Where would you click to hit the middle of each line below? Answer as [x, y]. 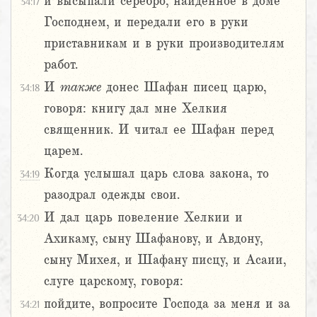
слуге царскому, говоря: [114, 281]
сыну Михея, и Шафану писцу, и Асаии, [165, 260]
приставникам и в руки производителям [164, 44]
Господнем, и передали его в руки [146, 22]
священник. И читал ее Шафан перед [159, 130]
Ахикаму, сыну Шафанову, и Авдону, [153, 239]
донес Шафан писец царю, [184, 87]
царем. [63, 151]
